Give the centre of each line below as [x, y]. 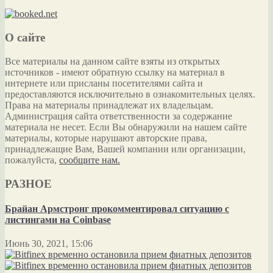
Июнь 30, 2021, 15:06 [49, 244]
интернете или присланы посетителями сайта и [104, 83]
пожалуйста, [32, 160]
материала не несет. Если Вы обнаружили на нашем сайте [126, 127]
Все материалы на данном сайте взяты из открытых [112, 61]
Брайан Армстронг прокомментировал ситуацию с [117, 208]
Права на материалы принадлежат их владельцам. [109, 105]
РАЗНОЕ [28, 183]
